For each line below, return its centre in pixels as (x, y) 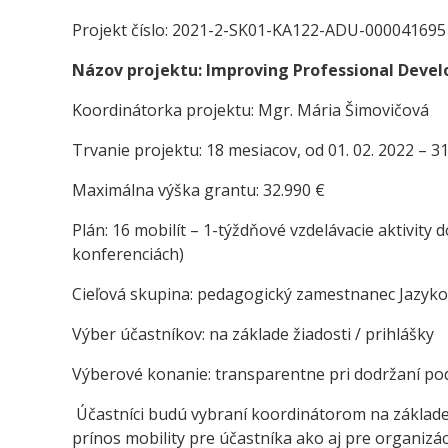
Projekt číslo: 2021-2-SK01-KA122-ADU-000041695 (259, 30)
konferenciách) (128, 254)
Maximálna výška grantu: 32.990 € (200, 190)
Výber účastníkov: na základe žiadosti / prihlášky (253, 334)
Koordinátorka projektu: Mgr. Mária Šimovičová (250, 110)
